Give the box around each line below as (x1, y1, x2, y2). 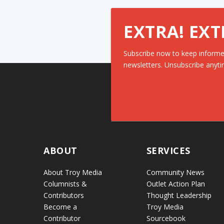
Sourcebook (146, 213, 185, 223)
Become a (43, 201, 77, 211)
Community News (146, 167, 204, 177)
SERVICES (146, 144, 190, 156)
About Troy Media (43, 167, 102, 177)
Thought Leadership (146, 190, 211, 200)
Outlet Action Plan (146, 178, 205, 188)
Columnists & (43, 178, 87, 188)
